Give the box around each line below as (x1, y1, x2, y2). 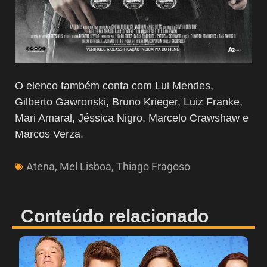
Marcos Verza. (15, 128, 83, 141)
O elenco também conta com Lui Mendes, (15, 80, 213, 92)
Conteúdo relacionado (21, 206, 209, 226)
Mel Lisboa (60, 160, 111, 173)
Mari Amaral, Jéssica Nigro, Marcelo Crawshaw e (15, 112, 249, 125)
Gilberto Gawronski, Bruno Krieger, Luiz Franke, (15, 96, 243, 108)
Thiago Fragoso (116, 160, 190, 173)
